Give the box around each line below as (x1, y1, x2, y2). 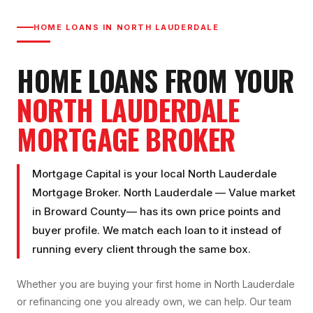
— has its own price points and (126, 205, 281, 219)
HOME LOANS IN (34, 22, 117, 32)
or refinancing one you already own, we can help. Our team (17, 296, 291, 308)
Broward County (44, 205, 126, 219)
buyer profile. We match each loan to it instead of (32, 224, 282, 238)
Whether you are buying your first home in (17, 278, 214, 291)
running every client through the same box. (32, 242, 251, 256)
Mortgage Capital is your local (32, 167, 188, 181)
